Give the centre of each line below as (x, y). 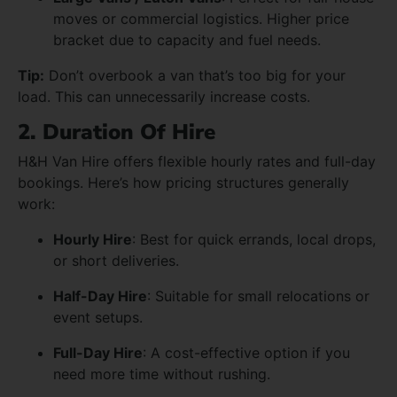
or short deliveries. (116, 260)
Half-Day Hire (100, 296)
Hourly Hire (93, 239)
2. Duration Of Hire (117, 132)
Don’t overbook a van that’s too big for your (195, 75)
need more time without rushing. (162, 374)
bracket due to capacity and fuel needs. (187, 39)
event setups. (98, 317)
